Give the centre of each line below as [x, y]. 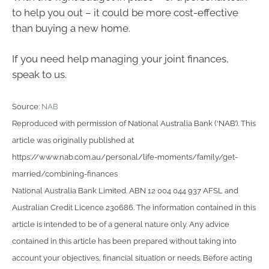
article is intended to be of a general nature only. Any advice [121, 224]
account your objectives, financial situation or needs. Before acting [132, 258]
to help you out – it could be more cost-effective [125, 12]
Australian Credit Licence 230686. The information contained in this [134, 207]
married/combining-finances [65, 174]
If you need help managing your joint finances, [120, 59]
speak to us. [39, 75]
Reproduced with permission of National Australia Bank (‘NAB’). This [134, 123]
